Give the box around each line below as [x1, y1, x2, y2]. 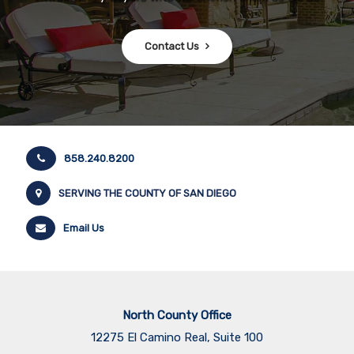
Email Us [63, 221, 104, 234]
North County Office [122, 307, 232, 322]
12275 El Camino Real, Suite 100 [91, 330, 263, 345]
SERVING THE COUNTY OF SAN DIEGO [58, 186, 236, 199]
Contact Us [145, 40, 199, 52]
